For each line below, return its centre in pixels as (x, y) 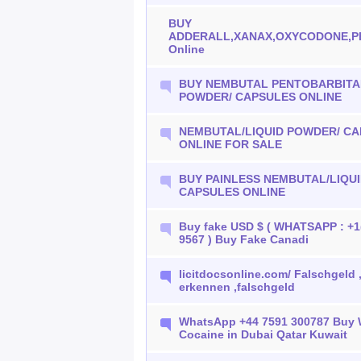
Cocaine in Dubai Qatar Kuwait (263, 334)
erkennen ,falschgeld (237, 287)
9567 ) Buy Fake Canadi (244, 239)
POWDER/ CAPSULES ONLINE (261, 97)
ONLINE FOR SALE (231, 144)
